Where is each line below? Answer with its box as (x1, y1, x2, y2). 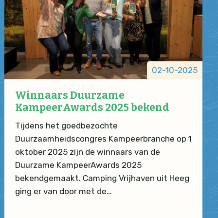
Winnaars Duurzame (15, 89, 125, 102)
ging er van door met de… (15, 186, 112, 196)
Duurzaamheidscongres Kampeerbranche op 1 (15, 133, 192, 144)
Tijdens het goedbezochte (15, 120, 118, 130)
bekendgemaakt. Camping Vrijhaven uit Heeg (15, 173, 189, 183)
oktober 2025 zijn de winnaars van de (15, 146, 160, 157)
